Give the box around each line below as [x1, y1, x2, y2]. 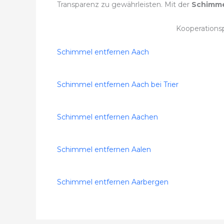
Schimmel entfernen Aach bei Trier [57, 80, 178, 89]
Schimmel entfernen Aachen [57, 112, 158, 122]
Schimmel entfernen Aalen [57, 145, 151, 154]
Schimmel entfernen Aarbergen [57, 177, 168, 187]
